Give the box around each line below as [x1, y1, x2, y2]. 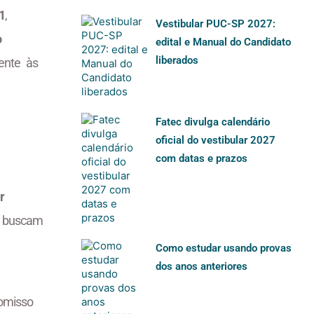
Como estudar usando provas [156, 242, 292, 255]
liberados [156, 54, 199, 67]
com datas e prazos [156, 152, 248, 165]
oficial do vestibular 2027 [156, 134, 276, 147]
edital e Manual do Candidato [156, 36, 292, 49]
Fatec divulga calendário [156, 116, 271, 129]
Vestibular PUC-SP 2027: [156, 18, 276, 31]
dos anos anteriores [156, 260, 248, 273]
